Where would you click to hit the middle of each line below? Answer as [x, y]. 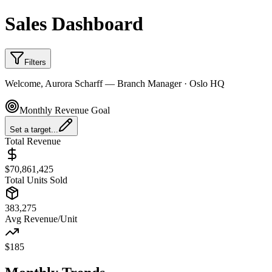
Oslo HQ [207, 83]
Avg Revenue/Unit [41, 219]
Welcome [23, 83]
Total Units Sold [36, 180]
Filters [35, 62]
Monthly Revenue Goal [65, 110]
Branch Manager [149, 83]
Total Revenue [33, 141]
